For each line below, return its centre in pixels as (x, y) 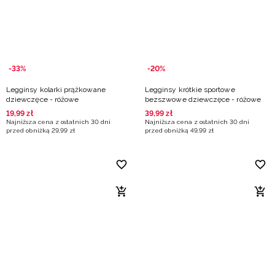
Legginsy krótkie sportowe (190, 90)
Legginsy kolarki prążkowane (56, 90)
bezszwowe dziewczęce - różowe (203, 99)
